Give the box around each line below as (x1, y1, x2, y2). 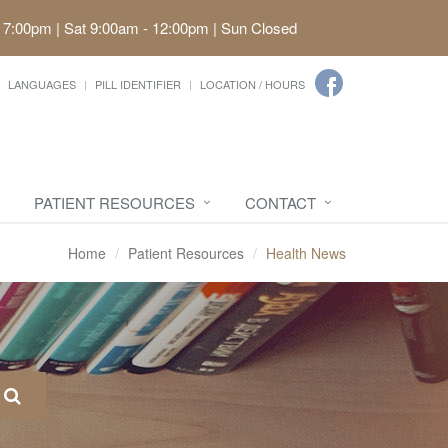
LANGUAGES (8, 76, 76, 92)
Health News (266, 243, 346, 263)
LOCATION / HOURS (200, 76, 305, 92)
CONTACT (245, 192, 316, 213)
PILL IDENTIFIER (95, 76, 181, 92)
